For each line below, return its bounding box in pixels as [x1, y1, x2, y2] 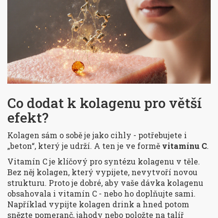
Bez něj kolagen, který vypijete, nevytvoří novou [7, 167, 198, 178]
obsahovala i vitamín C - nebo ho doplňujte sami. [7, 188, 196, 199]
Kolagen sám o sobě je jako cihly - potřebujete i [7, 130, 187, 141]
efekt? [7, 109, 49, 127]
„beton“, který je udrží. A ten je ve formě [7, 141, 162, 151]
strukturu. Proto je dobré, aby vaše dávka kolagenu [7, 178, 203, 188]
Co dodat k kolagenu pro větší [7, 94, 202, 112]
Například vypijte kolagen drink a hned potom [7, 199, 189, 210]
